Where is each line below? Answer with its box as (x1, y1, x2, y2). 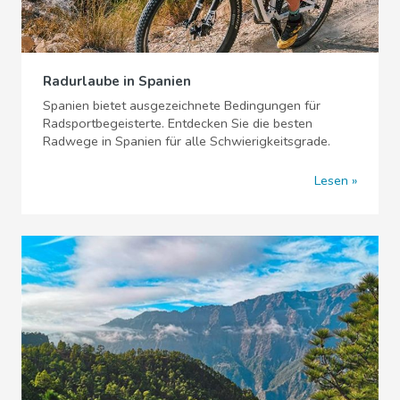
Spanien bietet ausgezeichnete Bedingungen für (43, 96, 321, 114)
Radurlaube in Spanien (43, 71, 191, 90)
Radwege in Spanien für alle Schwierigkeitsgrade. (43, 131, 330, 150)
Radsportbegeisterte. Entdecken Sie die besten (43, 113, 312, 132)
